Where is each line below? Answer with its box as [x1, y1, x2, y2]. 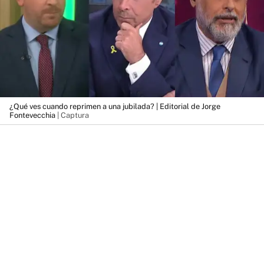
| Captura [55, 110, 89, 120]
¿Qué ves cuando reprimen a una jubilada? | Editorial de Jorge [9, 101, 220, 111]
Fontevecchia [9, 110, 55, 120]
